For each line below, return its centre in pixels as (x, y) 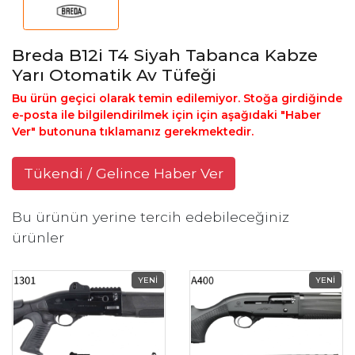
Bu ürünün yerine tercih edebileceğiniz (151, 217)
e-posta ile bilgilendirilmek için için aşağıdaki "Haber (166, 115)
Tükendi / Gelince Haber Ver (124, 173)
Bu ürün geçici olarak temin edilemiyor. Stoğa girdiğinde (177, 98)
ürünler (38, 237)
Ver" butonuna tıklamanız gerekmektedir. (133, 132)
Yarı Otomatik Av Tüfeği (114, 75)
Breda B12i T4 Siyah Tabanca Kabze (165, 55)
